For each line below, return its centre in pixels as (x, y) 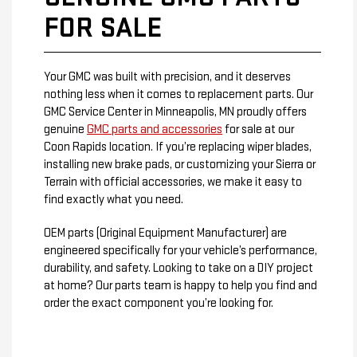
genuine (65, 129)
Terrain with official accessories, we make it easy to (173, 182)
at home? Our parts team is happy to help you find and (180, 285)
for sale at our (258, 129)
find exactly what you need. (114, 199)
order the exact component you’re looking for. (159, 303)
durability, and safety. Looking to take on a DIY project (178, 268)
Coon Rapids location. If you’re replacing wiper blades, (178, 147)
